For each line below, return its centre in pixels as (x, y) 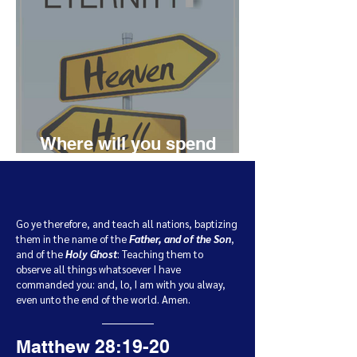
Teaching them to (163, 254)
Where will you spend (128, 143)
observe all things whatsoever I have (98, 269)
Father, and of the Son (180, 239)
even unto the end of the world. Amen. (103, 299)
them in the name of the (73, 239)
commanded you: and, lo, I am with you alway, (121, 284)
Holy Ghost (91, 254)
